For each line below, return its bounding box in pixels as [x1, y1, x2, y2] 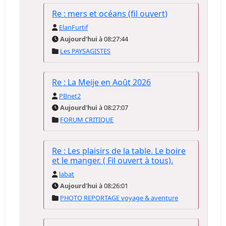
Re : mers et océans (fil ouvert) [52, 8, 168, 19]
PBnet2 [59, 91, 81, 100]
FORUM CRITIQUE [60, 115, 114, 124]
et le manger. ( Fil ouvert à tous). [52, 155, 174, 166]
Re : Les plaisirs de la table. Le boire [52, 145, 186, 156]
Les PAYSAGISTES [60, 46, 111, 55]
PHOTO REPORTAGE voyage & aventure [60, 193, 179, 202]
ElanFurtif [59, 23, 88, 32]
